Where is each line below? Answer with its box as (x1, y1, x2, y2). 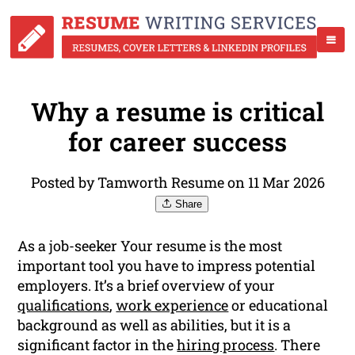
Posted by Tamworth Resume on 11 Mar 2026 (30, 173, 325, 193)
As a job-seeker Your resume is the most (17, 236, 283, 256)
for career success (68, 124, 287, 159)
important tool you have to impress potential (17, 256, 316, 276)
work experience (116, 296, 229, 315)
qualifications (17, 296, 110, 315)
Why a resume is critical (31, 94, 324, 129)
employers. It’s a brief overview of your (17, 276, 276, 296)
